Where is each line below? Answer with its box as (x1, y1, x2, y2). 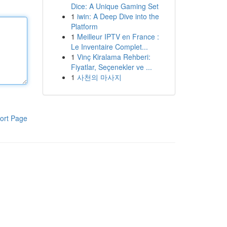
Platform (70, 21, 98, 31)
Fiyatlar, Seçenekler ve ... (70, 62, 152, 72)
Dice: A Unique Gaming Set (70, 1, 159, 11)
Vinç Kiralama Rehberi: (77, 52, 150, 62)
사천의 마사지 (77, 72, 122, 82)
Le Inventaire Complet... (70, 42, 148, 52)
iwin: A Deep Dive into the (77, 11, 159, 21)
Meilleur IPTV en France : (77, 31, 159, 42)
